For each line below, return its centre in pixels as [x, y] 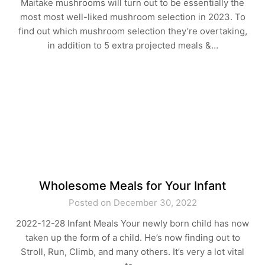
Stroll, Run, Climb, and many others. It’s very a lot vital [132, 252]
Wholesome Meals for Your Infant [132, 186]
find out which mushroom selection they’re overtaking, [132, 31]
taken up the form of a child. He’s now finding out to [132, 237]
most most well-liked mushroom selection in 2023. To [132, 17]
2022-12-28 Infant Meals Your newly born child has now [132, 223]
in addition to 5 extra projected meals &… [132, 45]
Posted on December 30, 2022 [132, 203]
